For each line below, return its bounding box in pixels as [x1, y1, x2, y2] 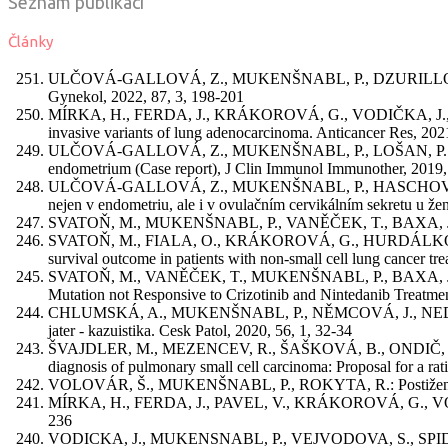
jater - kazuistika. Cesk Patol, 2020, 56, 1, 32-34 [48, 321, 352, 339]
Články [8, 32, 53, 50]
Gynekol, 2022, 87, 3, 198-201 [48, 87, 244, 105]
